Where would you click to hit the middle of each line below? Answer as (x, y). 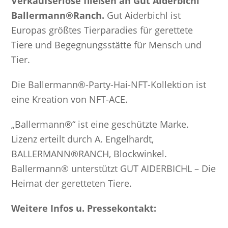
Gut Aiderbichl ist (143, 15)
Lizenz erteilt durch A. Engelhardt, (83, 139)
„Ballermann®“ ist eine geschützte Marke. (100, 124)
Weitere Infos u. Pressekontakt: (84, 208)
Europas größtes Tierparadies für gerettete (102, 30)
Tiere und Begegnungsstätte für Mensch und (107, 45)
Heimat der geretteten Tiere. (72, 183)
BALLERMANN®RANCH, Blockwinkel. (89, 153)
